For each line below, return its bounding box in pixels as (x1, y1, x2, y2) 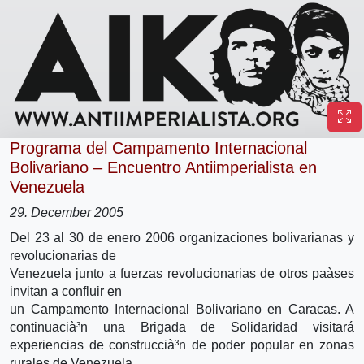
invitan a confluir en (10, 284, 122, 298)
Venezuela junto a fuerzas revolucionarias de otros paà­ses (10, 266, 354, 280)
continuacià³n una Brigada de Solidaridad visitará (10, 319, 354, 334)
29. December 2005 (10, 205, 123, 219)
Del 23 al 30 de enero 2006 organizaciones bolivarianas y (10, 230, 354, 245)
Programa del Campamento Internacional (10, 138, 307, 157)
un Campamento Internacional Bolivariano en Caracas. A (10, 301, 354, 316)
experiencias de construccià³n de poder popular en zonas (10, 337, 354, 352)
